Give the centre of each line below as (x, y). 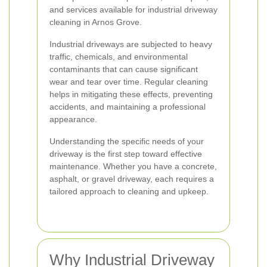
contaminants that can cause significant (124, 69)
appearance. (73, 119)
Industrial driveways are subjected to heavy (131, 44)
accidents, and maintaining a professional (128, 107)
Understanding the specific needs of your (127, 141)
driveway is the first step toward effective (126, 154)
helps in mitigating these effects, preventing (131, 94)
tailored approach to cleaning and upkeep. (129, 191)
